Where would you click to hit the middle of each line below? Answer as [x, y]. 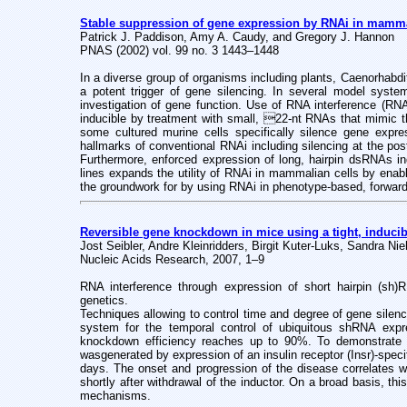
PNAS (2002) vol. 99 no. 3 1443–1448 [179, 50]
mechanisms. [115, 396]
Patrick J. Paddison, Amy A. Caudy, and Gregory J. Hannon [237, 37]
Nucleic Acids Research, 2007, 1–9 [172, 259]
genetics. [104, 300]
